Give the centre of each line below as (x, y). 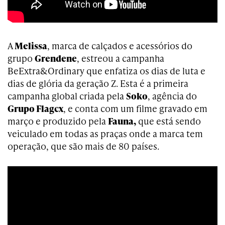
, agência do (172, 96)
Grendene (56, 58)
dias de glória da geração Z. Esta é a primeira (98, 83)
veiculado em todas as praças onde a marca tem (105, 133)
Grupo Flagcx (35, 108)
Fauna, (122, 121)
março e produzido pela (58, 121)
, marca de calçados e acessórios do (120, 45)
